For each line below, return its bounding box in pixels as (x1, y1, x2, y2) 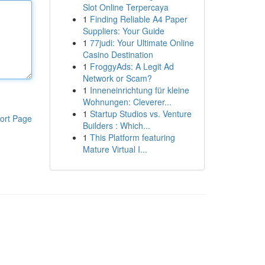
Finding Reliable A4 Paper (89, 13, 188, 25)
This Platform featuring (89, 131, 175, 143)
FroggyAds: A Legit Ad (89, 60, 174, 72)
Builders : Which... (82, 119, 150, 131)
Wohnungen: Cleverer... (82, 96, 172, 108)
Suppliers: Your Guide (82, 25, 164, 37)
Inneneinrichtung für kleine (89, 84, 189, 96)
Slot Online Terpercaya (82, 1, 169, 13)
